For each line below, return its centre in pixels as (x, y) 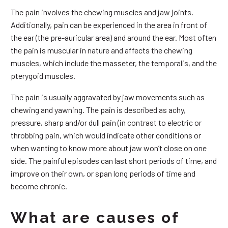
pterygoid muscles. (43, 75)
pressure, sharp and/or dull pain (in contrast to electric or (106, 123)
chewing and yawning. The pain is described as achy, (98, 110)
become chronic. (39, 186)
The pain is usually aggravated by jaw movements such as (108, 97)
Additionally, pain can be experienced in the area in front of (109, 24)
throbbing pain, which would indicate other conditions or (106, 135)
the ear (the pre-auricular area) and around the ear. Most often (113, 37)
